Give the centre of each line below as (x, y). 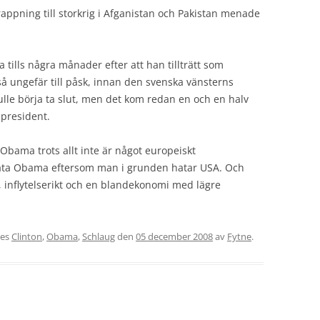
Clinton (27, 236)
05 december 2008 (174, 236)
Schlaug (99, 236)
